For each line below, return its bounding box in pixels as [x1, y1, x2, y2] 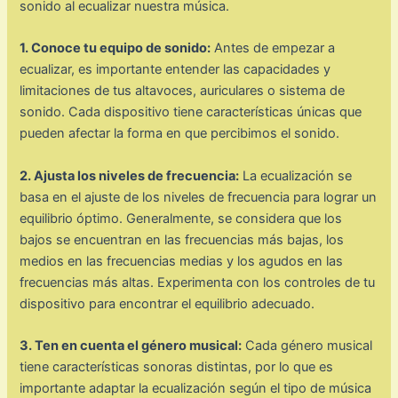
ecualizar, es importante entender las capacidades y [20, 61, 331, 78]
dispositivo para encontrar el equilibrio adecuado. [20, 295, 315, 312]
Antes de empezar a [211, 40, 336, 57]
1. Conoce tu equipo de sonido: [20, 40, 211, 57]
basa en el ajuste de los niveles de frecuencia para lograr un [20, 188, 378, 205]
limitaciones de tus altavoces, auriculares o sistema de [20, 83, 346, 99]
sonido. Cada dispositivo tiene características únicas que [20, 104, 362, 121]
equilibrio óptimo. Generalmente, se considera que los [20, 210, 343, 227]
